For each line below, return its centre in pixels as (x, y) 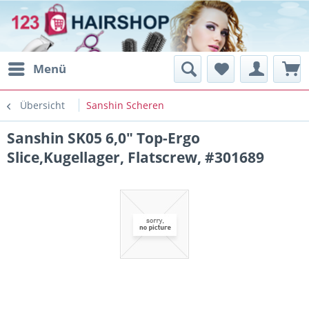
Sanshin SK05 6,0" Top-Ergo (103, 138)
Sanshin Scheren (125, 105)
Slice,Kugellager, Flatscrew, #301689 (136, 157)
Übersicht (42, 105)
